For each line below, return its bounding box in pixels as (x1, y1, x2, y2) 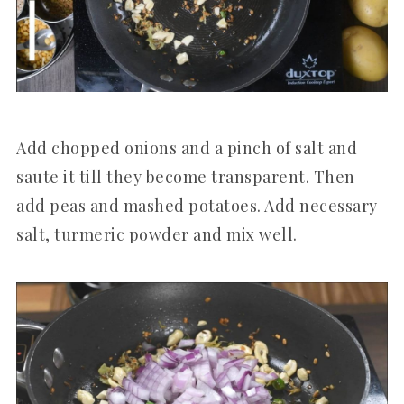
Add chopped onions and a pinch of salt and (16, 137, 357, 160)
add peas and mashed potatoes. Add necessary (16, 195, 378, 217)
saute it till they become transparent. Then (16, 166, 355, 188)
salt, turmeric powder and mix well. (16, 224, 298, 246)
